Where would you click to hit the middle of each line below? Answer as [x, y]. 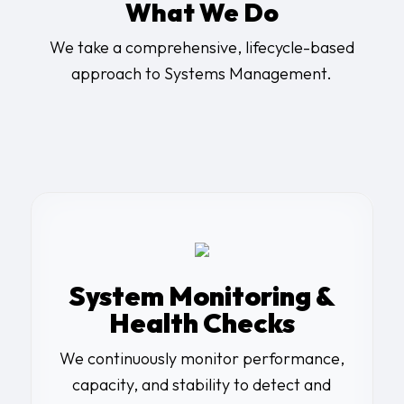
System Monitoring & [202, 295]
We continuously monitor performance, [202, 358]
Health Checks [202, 322]
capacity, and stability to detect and [202, 384]
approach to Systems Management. [202, 74]
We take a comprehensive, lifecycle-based [202, 48]
